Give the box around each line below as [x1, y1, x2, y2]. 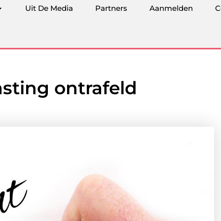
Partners [95, 3, 127, 13]
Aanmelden [149, 3, 193, 13]
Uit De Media [25, 3, 73, 13]
